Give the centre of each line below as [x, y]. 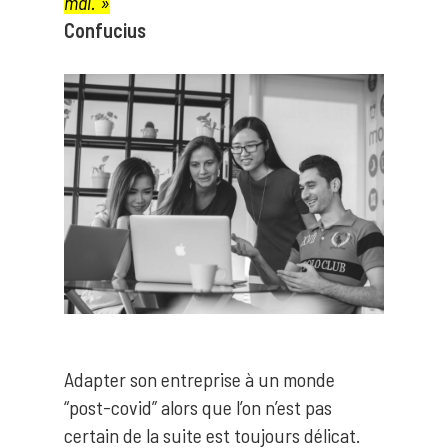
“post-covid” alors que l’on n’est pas [198, 407]
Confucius [105, 30]
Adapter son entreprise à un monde [199, 379]
